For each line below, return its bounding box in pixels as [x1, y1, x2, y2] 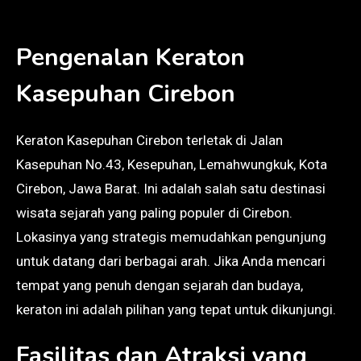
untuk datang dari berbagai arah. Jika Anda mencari [16, 252, 326, 269]
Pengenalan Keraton [16, 40, 245, 74]
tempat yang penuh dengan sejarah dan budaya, [16, 276, 303, 293]
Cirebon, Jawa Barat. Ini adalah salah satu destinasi [16, 180, 326, 197]
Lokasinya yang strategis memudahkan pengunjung [16, 228, 326, 245]
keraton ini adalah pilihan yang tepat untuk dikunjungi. [16, 301, 336, 317]
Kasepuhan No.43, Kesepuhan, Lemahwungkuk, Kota [16, 156, 327, 172]
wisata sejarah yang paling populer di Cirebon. [16, 204, 293, 221]
